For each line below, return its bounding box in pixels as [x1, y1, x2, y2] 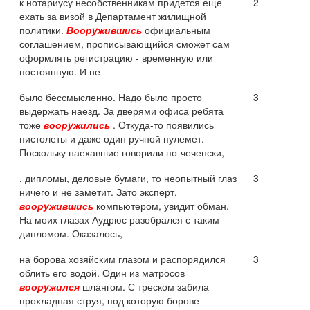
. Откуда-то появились [110, 118, 214, 131]
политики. [19, 23, 66, 37]
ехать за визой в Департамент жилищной [19, 9, 206, 23]
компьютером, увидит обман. [93, 199, 229, 212]
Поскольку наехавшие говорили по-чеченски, [19, 145, 224, 159]
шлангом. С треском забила [80, 280, 209, 293]
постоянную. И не [19, 64, 100, 78]
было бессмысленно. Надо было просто [19, 90, 202, 104]
